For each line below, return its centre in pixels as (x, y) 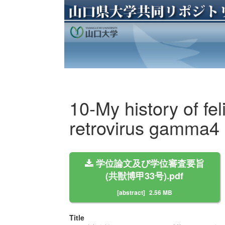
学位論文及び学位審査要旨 (149, 163)
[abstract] (131, 192)
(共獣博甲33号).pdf (144, 176)
